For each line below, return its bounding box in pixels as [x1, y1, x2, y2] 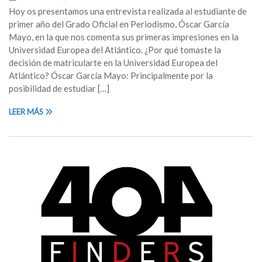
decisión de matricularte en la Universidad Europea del [9, 57, 218, 68]
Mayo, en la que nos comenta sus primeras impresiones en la [9, 31, 239, 42]
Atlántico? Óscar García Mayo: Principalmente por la [9, 70, 213, 81]
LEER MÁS [9, 106, 45, 116]
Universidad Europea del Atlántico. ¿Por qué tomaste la [9, 44, 221, 55]
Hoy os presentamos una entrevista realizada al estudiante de [9, 5, 247, 16]
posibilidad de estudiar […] [9, 82, 109, 94]
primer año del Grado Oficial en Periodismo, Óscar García [9, 18, 229, 29]
